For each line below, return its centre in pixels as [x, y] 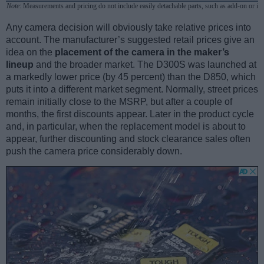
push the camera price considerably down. [94, 151]
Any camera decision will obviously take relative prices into [128, 27]
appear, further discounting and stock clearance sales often [128, 138]
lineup [20, 64]
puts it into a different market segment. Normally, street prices [132, 89]
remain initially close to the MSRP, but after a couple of [119, 101]
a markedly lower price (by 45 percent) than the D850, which [131, 77]
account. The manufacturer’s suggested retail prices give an [130, 39]
